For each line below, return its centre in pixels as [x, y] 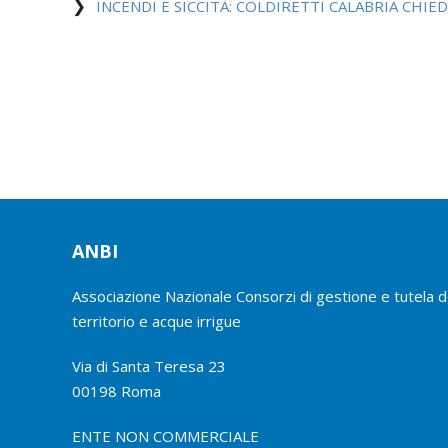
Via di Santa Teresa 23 [149, 365]
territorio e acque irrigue [156, 320]
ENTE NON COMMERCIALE [165, 435]
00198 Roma [116, 390]
